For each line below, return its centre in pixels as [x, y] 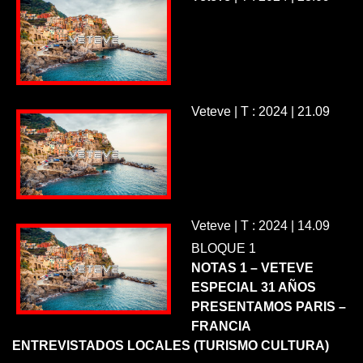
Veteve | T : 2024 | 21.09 [260, 111]
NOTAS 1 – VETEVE [252, 268]
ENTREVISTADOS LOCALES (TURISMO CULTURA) [172, 346]
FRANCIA [222, 327]
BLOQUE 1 [223, 249]
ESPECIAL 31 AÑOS [253, 288]
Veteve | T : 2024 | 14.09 [260, 226]
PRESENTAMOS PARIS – [268, 307]
